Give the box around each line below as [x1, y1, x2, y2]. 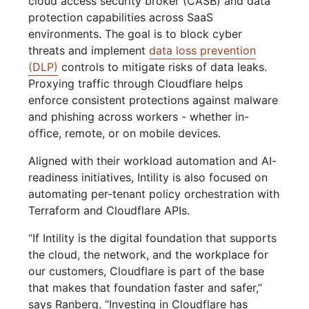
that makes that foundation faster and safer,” [28, 281, 263, 295]
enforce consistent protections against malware [28, 93, 279, 108]
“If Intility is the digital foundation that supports [28, 231, 277, 246]
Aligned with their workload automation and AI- [28, 154, 277, 168]
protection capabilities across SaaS [28, 10, 214, 25]
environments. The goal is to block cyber [28, 27, 243, 41]
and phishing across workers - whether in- [28, 110, 250, 124]
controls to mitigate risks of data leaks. [58, 60, 268, 74]
